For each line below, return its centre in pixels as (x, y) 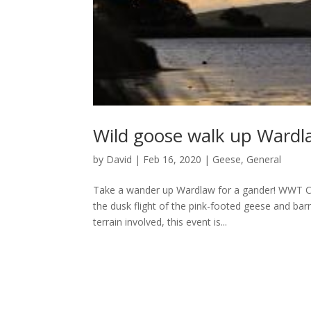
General (264, 159)
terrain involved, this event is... (160, 221)
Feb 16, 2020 (173, 159)
